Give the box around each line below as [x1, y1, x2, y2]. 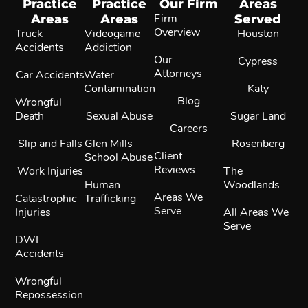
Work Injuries [16, 163, 83, 179]
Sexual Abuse [86, 108, 153, 124]
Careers [169, 120, 208, 136]
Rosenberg [231, 135, 285, 151]
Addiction [85, 39, 133, 55]
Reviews [154, 162, 195, 177]
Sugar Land [230, 108, 286, 124]
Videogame [85, 25, 141, 41]
